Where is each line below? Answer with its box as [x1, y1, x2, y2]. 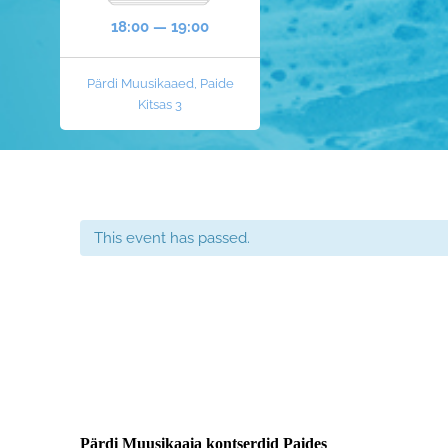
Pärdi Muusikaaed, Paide [86, 76, 234, 91]
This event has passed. [94, 229, 250, 247]
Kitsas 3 [138, 97, 182, 112]
